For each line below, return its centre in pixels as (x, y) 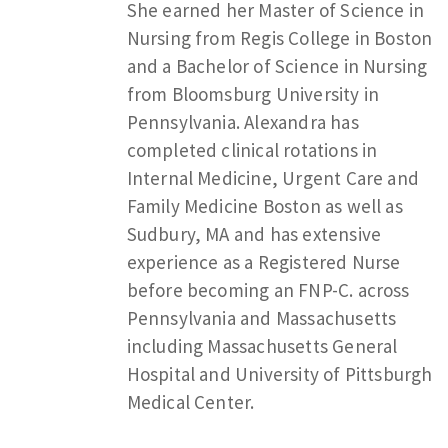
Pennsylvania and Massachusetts (261, 317)
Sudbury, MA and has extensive (254, 233)
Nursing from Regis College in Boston (279, 37)
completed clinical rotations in (252, 149)
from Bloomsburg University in (253, 93)
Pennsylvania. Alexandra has (242, 121)
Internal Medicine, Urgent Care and (273, 177)
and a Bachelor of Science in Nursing (277, 65)
